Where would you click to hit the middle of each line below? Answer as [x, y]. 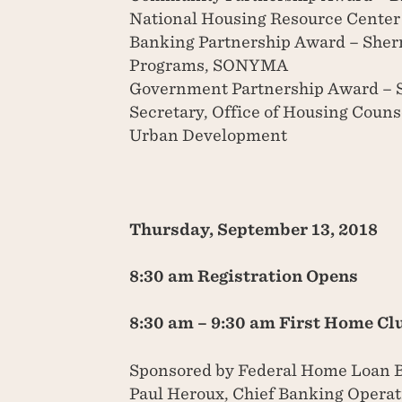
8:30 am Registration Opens [244, 276]
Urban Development [209, 135]
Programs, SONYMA [209, 66]
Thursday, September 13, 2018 [254, 229]
